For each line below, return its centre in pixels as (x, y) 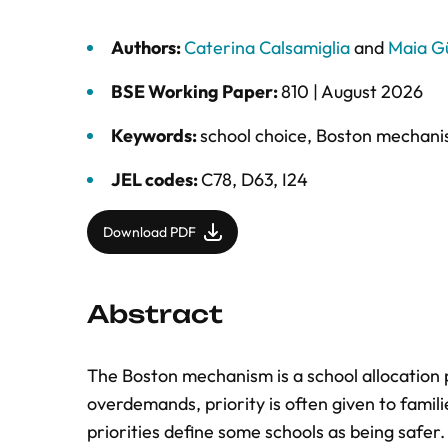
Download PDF (149, 232)
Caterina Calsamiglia (267, 47)
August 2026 (372, 91)
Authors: (147, 47)
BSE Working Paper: (196, 91)
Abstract (155, 314)
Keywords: (155, 135)
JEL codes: (156, 179)
